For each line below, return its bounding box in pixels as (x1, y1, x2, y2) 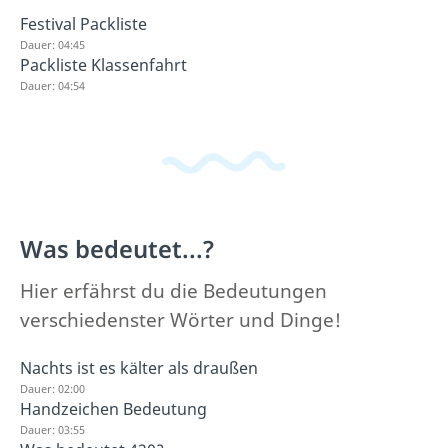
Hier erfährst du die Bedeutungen (20, 277, 327, 304)
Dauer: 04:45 (20, 37, 85, 52)
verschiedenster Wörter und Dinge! (20, 306, 341, 333)
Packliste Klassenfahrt (20, 54, 187, 76)
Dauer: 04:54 (20, 78, 85, 93)
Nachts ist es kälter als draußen (20, 356, 258, 379)
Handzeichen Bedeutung (20, 397, 207, 420)
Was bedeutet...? (20, 232, 214, 265)
